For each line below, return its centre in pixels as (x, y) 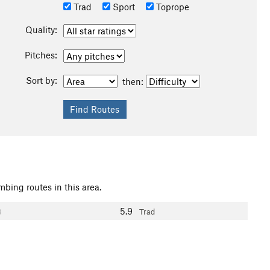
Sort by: (41, 80)
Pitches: (41, 55)
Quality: (41, 30)
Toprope (171, 7)
